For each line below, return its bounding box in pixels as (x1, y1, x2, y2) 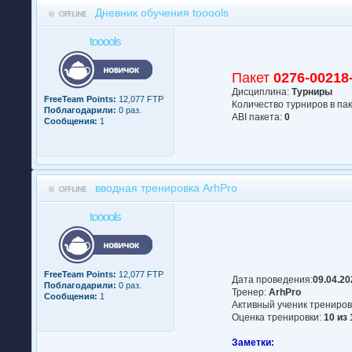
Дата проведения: (232, 273, 313, 285)
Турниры (291, 86, 333, 97)
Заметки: (232, 336, 275, 348)
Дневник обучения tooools (94, 5, 229, 19)
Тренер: (232, 286, 269, 298)
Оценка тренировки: (232, 311, 324, 323)
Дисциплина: (232, 86, 292, 97)
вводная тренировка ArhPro (94, 181, 237, 194)
